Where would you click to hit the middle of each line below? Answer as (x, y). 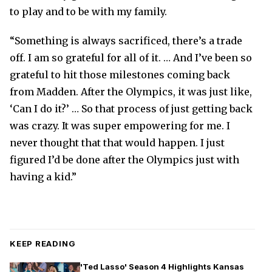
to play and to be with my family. (88, 12)
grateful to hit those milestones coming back (120, 75)
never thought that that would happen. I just (117, 143)
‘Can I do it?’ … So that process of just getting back (131, 109)
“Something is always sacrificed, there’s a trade (126, 41)
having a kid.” (43, 177)
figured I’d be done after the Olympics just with (124, 160)
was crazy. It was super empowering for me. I (120, 126)
